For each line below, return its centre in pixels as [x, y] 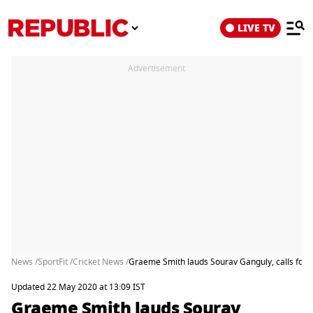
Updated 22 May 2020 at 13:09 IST [78, 287]
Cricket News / [101, 262]
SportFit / [55, 262]
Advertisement [156, 68]
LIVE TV [256, 28]
